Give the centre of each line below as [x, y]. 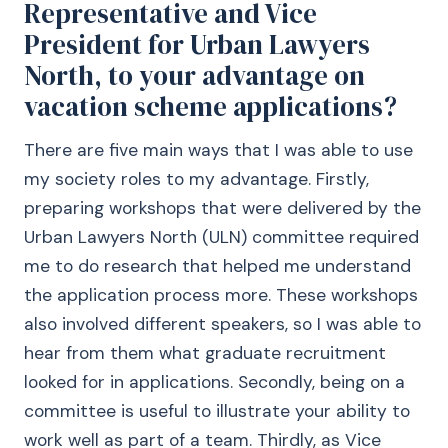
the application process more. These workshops [221, 295]
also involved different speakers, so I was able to [222, 324]
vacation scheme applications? [210, 106]
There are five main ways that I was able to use [218, 150]
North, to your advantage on [194, 75]
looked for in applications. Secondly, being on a [214, 382]
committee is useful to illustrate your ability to [217, 411]
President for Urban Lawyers [197, 44]
